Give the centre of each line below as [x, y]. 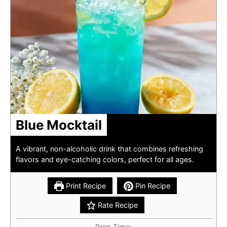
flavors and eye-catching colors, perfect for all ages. [105, 160]
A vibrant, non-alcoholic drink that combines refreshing [109, 149]
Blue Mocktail [59, 125]
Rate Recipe [117, 205]
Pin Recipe [152, 186]
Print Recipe [85, 186]
